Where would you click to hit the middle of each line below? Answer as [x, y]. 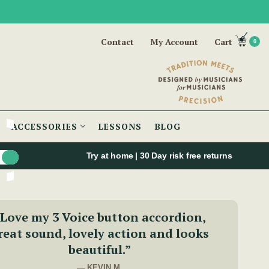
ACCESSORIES [46, 127]
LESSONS [120, 127]
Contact [117, 42]
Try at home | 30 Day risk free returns [160, 156]
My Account [174, 42]
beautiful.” [100, 250]
